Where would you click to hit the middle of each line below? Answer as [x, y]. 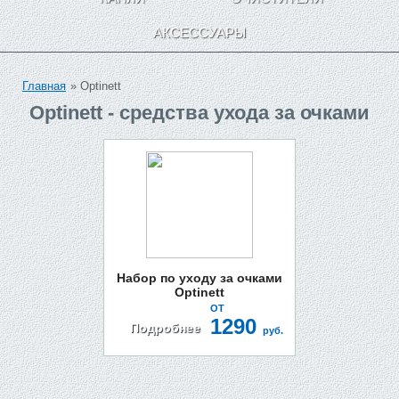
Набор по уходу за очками [199, 278]
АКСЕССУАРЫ [199, 33]
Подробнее [165, 328]
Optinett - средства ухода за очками [199, 113]
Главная [44, 86]
